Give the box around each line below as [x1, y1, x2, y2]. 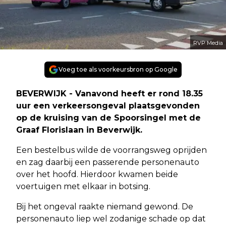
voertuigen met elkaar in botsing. [16, 181, 150, 191]
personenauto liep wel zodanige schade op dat [16, 213, 206, 223]
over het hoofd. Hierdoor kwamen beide [16, 169, 178, 179]
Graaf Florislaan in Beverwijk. [16, 125, 142, 135]
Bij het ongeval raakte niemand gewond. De [16, 201, 193, 211]
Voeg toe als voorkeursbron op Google [59, 65, 178, 73]
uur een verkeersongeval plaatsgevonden [16, 100, 200, 110]
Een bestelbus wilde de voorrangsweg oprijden [16, 145, 207, 155]
